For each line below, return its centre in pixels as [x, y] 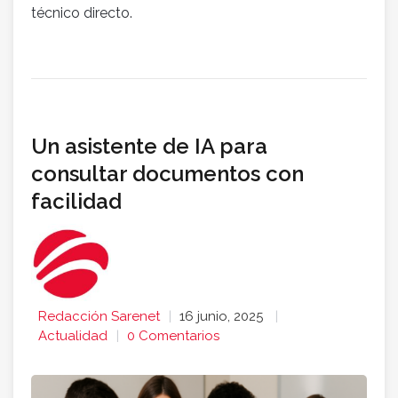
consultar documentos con [167, 174]
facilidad [76, 202]
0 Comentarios [173, 336]
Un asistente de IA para [149, 147]
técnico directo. [82, 13]
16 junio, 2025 [223, 317]
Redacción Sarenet [99, 317]
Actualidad [73, 336]
